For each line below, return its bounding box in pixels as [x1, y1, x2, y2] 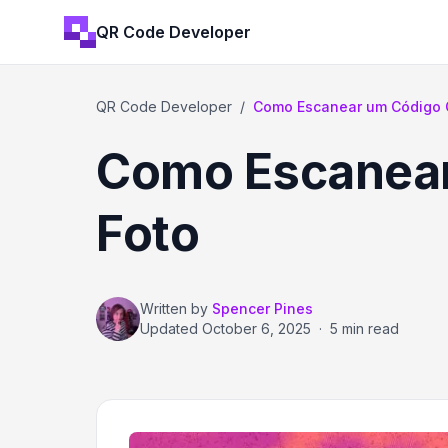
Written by [140, 300, 208, 317]
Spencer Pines [212, 300, 313, 317]
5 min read [330, 320, 399, 337]
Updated [140, 320, 202, 337]
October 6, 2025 [202, 320, 311, 337]
